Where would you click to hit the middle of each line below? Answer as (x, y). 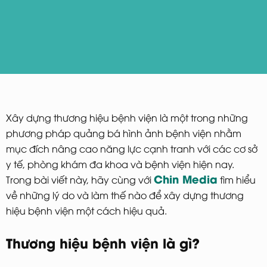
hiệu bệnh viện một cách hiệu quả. (86, 210)
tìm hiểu (237, 179)
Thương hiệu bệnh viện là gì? (103, 242)
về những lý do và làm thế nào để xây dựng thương (125, 195)
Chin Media (186, 178)
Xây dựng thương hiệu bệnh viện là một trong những (127, 117)
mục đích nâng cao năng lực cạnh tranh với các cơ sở (132, 148)
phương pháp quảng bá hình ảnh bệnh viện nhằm (124, 133)
